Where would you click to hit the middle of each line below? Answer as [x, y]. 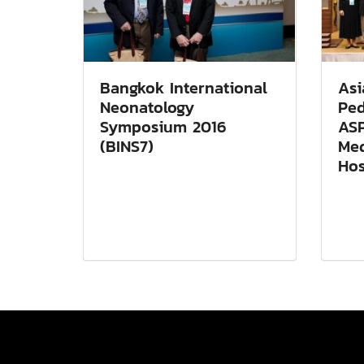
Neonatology [147, 107]
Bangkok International [184, 87]
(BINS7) [127, 146]
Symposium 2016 [163, 126]
